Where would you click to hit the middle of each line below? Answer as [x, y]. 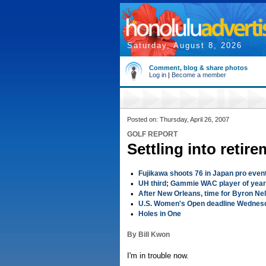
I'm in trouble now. [158, 256]
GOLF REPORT [152, 134]
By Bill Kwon [148, 235]
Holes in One [160, 214]
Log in [158, 75]
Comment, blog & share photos [198, 68]
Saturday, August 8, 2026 [185, 45]
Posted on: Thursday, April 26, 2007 [178, 119]
